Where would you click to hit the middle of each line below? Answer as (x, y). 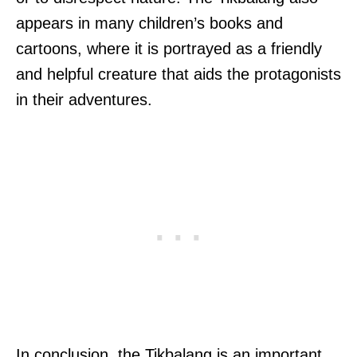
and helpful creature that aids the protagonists (178, 74)
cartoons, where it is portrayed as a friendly (169, 48)
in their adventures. (84, 99)
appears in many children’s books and (149, 23)
